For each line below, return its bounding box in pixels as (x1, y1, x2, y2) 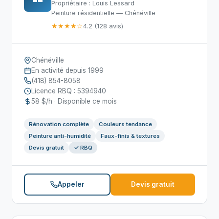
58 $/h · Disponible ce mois (31, 97, 117, 105)
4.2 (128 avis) (83, 22, 123, 30)
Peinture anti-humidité (29, 132, 91, 139)
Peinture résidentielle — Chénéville (51, 9, 155, 17)
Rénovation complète (29, 121, 89, 128)
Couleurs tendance (99, 121, 152, 128)
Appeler (57, 180, 85, 188)
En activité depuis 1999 (31, 66, 104, 74)
